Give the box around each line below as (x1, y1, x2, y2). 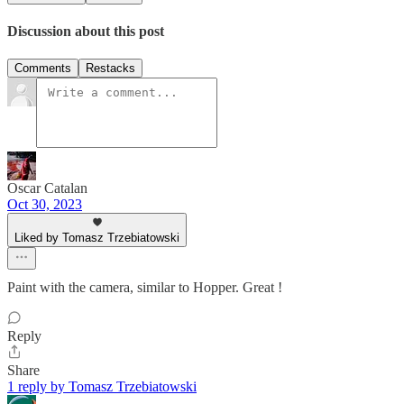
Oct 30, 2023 (7, 197, 82, 213)
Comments (14, 61, 71, 76)
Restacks (86, 61, 135, 76)
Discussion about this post (7, 23, 164, 39)
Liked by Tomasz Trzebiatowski (14, 231, 179, 245)
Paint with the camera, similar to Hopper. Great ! (7, 280, 282, 296)
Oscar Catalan (7, 180, 87, 197)
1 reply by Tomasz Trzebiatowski (7, 379, 197, 395)
